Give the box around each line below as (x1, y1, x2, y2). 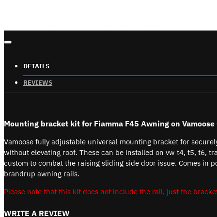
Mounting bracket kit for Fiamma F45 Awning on (4, 119, 182, 128)
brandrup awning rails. (4, 169, 79, 178)
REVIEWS (23, 78, 52, 87)
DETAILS (23, 62, 49, 70)
